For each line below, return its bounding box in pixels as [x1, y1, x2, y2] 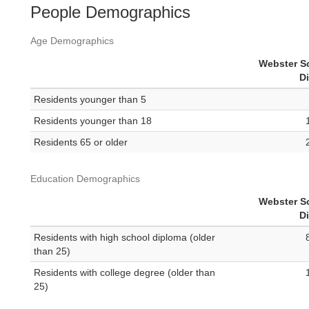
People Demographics [30, 3, 190, 22]
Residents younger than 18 [34, 115, 152, 127]
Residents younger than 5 [34, 94, 146, 106]
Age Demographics [30, 35, 114, 47]
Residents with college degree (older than [34, 267, 215, 279]
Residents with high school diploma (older [34, 232, 215, 243]
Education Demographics [30, 173, 140, 185]
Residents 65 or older [34, 137, 128, 148]
